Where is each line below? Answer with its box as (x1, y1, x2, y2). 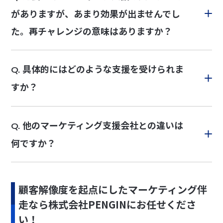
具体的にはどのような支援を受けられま (22, 62, 184, 76)
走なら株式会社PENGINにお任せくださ (18, 197, 197, 212)
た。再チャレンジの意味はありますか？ (11, 24, 173, 38)
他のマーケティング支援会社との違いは (22, 118, 184, 131)
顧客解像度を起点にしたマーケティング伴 (18, 182, 208, 197)
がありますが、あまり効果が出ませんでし (11, 7, 181, 20)
